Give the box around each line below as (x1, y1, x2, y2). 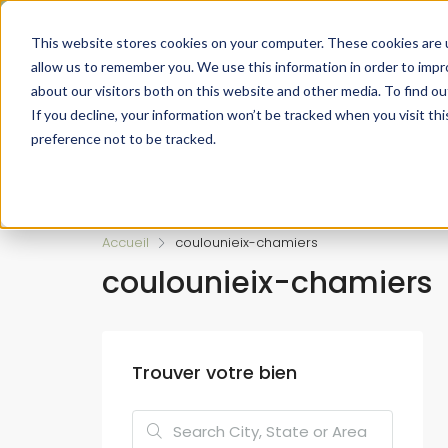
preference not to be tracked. (30, 129, 216, 147)
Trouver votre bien (132, 360, 297, 385)
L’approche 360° (197, 163, 306, 182)
